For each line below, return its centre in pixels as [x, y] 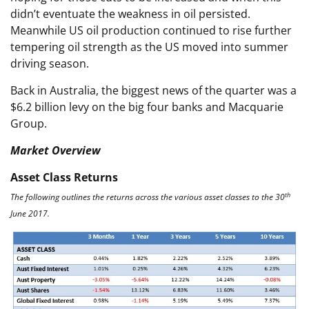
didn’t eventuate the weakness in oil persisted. [130, 14]
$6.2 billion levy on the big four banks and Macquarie [147, 107]
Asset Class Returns [64, 178]
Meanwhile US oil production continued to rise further [151, 31]
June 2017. [30, 214]
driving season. [50, 64]
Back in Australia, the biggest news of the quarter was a [153, 91]
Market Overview [56, 151]
